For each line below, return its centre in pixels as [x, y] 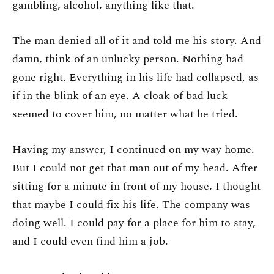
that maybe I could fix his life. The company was [131, 205]
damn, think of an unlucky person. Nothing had [128, 59]
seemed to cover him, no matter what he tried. [125, 114]
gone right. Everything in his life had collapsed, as [135, 77]
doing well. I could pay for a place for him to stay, [134, 223]
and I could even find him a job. [90, 242]
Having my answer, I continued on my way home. [133, 150]
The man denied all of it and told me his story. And [137, 41]
